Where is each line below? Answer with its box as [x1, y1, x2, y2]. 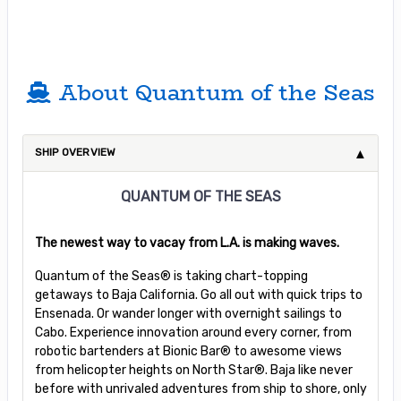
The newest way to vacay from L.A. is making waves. [34, 235, 339, 251]
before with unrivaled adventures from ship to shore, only [34, 380, 367, 397]
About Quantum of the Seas [57, 75, 375, 109]
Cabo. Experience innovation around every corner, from [34, 324, 352, 340]
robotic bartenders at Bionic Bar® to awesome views [34, 343, 342, 359]
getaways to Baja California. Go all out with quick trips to [34, 286, 363, 303]
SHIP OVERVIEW [34, 145, 116, 158]
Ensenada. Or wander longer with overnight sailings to [34, 305, 342, 321]
